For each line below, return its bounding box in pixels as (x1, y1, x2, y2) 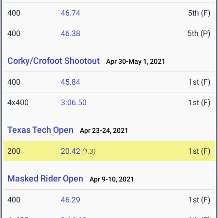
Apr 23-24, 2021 (75, 127, 128, 135)
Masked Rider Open (7, 173, 83, 184)
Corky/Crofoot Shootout (7, 55, 100, 66)
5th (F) (188, 8, 211, 18)
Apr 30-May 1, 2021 (102, 57, 165, 66)
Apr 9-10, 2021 (85, 175, 134, 183)
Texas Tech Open (7, 125, 73, 135)
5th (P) (187, 29, 211, 38)
